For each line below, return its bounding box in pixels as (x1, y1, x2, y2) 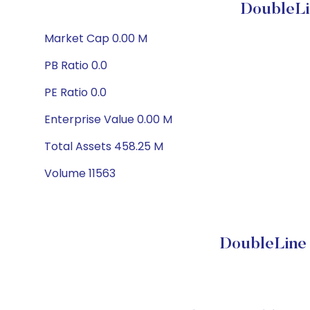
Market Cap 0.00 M (44, 30, 147, 46)
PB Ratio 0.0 (44, 57, 107, 73)
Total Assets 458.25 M (44, 138, 163, 154)
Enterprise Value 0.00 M (44, 111, 172, 127)
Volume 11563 (44, 165, 116, 181)
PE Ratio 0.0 (44, 84, 107, 100)
